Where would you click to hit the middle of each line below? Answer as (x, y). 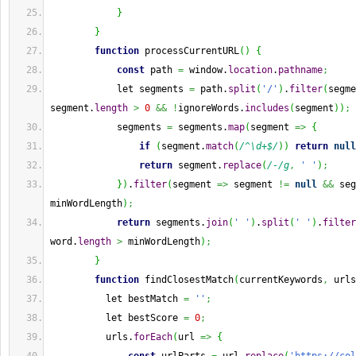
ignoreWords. (211, 108)
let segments (120, 89)
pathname (300, 70)
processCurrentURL (189, 51)
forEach (153, 337)
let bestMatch (117, 299)
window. (206, 70)
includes (267, 108)
